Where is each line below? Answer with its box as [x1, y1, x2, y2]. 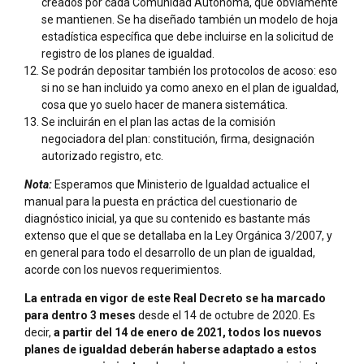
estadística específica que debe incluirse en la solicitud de [41, 29, 334, 43]
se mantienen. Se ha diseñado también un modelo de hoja [41, 12, 338, 26]
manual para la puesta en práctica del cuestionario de [24, 194, 297, 208]
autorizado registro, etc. [41, 149, 163, 162]
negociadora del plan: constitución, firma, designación [41, 132, 314, 145]
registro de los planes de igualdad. [41, 46, 214, 60]
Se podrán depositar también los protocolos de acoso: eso [41, 63, 337, 77]
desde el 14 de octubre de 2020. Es [136, 308, 315, 322]
